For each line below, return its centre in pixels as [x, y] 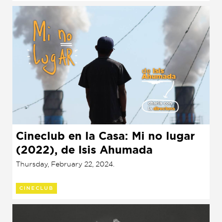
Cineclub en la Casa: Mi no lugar [105, 136]
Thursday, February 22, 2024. [65, 164]
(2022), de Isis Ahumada [84, 150]
